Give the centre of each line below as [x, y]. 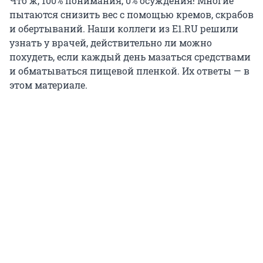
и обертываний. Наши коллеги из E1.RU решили [124, 29]
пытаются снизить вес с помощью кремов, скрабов [131, 15]
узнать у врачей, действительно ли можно [111, 43]
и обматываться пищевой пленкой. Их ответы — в [129, 71]
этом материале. [48, 85]
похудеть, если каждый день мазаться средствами [130, 57]
